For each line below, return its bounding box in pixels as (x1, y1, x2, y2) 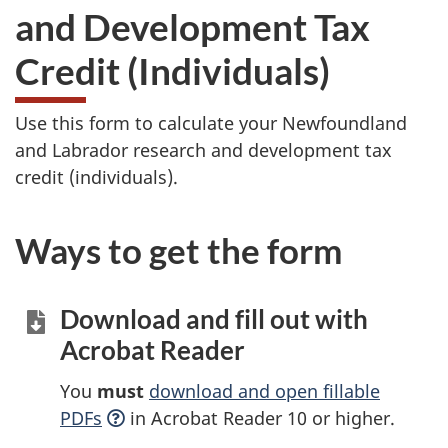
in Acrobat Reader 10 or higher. (125, 405, 395, 430)
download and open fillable (149, 378, 380, 403)
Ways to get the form (15, 229, 342, 271)
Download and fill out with (60, 303, 368, 335)
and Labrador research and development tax (15, 138, 392, 162)
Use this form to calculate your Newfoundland (15, 111, 407, 135)
